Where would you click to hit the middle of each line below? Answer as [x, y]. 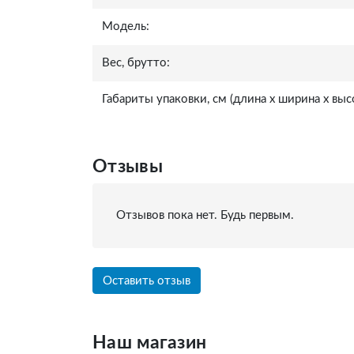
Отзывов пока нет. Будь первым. [205, 215]
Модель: [126, 26]
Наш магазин [150, 343]
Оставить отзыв [147, 281]
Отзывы [128, 166]
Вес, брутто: [136, 63]
